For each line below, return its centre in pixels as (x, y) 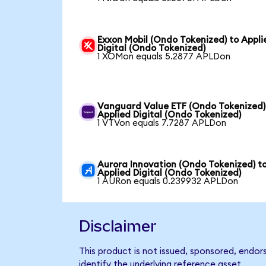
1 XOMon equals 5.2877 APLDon (164, 56)
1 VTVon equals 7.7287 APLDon (162, 123)
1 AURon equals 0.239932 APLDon (168, 181)
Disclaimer (118, 226)
